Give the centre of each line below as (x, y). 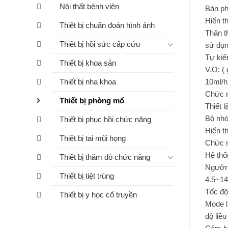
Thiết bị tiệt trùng (87, 176)
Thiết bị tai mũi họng (93, 138)
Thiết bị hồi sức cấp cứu (100, 44)
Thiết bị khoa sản (88, 63)
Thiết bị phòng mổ (92, 101)
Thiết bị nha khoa (88, 82)
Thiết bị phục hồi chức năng (105, 120)
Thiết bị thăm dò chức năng (105, 157)
